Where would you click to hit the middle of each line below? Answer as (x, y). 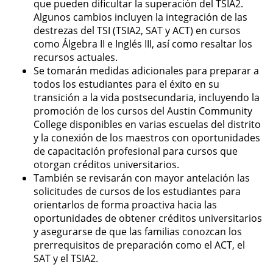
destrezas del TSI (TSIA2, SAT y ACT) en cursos (137, 30)
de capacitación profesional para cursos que (136, 151)
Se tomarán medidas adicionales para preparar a (146, 70)
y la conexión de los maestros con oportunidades (147, 137)
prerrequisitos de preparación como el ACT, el (139, 245)
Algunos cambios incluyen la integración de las (140, 17)
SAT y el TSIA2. (66, 258)
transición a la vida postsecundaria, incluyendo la (147, 97)
